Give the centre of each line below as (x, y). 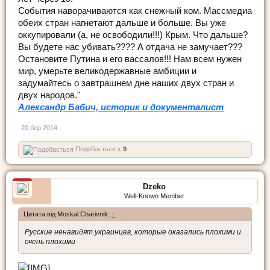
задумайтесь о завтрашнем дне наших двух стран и (126, 83)
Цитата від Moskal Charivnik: (67, 214)
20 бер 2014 (39, 127)
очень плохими (50, 241)
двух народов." (49, 95)
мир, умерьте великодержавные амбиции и (107, 71)
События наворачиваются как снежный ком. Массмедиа (135, 11)
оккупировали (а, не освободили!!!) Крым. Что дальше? (133, 35)
